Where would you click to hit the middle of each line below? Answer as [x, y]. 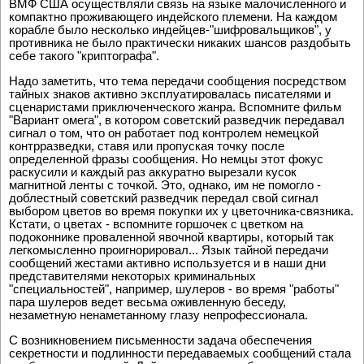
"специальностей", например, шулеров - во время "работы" [174, 289]
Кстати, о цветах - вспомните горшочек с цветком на [156, 224]
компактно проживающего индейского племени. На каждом [173, 17]
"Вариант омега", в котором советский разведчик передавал [177, 120]
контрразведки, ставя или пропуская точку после [147, 146]
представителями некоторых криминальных [132, 276]
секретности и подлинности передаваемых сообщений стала [180, 353]
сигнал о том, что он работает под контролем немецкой [164, 133]
